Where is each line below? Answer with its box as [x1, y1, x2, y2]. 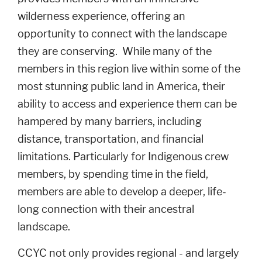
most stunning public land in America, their [18, 80, 225, 92]
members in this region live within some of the [18, 63, 240, 75]
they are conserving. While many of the [18, 45, 212, 57]
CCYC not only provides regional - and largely [18, 247, 239, 259]
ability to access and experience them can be [18, 98, 237, 110]
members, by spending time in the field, [18, 168, 208, 180]
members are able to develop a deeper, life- [18, 185, 226, 198]
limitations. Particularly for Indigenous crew [18, 150, 229, 163]
